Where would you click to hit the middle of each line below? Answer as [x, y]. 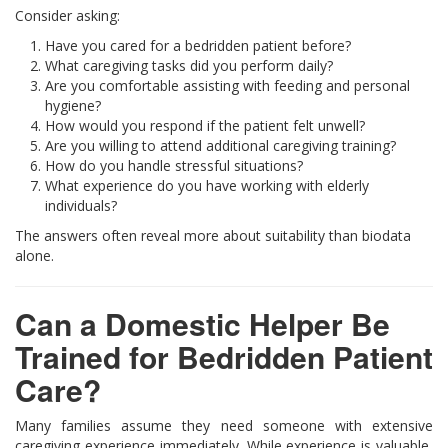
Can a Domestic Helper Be [202, 323]
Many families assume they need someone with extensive [224, 425]
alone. [34, 255]
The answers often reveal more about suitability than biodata [213, 235]
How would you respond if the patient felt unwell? [205, 125]
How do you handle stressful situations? [174, 165]
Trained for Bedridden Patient [224, 356]
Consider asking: [67, 15]
